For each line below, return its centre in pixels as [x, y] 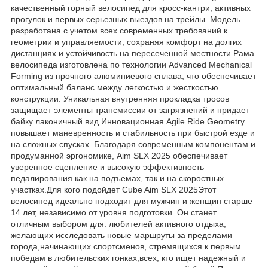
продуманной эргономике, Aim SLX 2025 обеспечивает [119, 155]
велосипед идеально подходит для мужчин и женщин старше [132, 201]
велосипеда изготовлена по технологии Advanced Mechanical [131, 64]
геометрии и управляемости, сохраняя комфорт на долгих [126, 42]
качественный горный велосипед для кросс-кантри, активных [131, 7]
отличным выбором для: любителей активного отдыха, [118, 223]
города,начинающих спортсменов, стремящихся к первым [126, 246]
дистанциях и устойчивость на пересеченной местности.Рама [133, 53]
